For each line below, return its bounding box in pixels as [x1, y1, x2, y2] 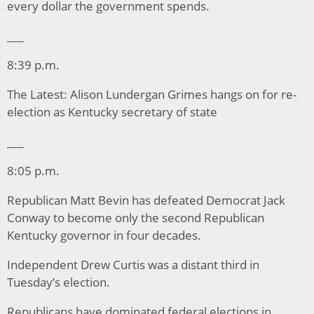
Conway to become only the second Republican [7, 210, 264, 226]
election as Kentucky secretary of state [7, 104, 217, 121]
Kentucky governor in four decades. [7, 227, 201, 244]
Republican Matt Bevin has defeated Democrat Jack [7, 192, 285, 209]
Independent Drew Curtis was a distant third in [7, 257, 259, 273]
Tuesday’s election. [7, 274, 110, 291]
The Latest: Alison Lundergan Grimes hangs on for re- [7, 86, 296, 103]
